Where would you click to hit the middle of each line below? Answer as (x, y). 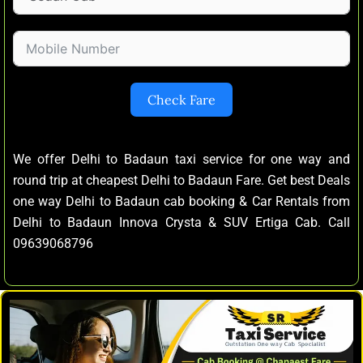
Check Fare (181, 99)
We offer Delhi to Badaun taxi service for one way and (181, 159)
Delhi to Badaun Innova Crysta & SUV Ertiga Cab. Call (181, 222)
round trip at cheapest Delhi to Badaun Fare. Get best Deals (181, 180)
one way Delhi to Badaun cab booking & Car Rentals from (181, 201)
